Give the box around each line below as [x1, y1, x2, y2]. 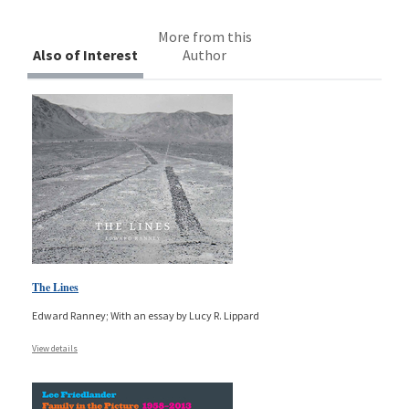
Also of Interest [33, 45, 139, 64]
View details [32, 341, 78, 354]
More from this [157, 26, 252, 46]
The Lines [32, 278, 79, 295]
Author [183, 45, 227, 64]
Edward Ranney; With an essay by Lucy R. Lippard [32, 308, 259, 322]
